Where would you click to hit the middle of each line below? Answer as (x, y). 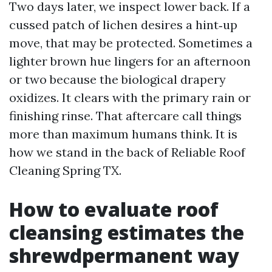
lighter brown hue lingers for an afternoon (130, 61)
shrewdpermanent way (124, 255)
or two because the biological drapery (117, 79)
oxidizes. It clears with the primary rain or (130, 97)
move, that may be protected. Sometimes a (131, 43)
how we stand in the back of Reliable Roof (127, 152)
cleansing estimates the (127, 232)
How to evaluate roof (114, 209)
